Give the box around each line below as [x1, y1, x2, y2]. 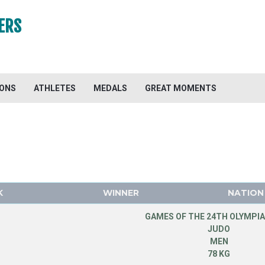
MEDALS [93, 83, 127, 93]
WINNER [102, 188, 139, 198]
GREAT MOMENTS [145, 83, 216, 93]
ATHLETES [34, 83, 76, 93]
